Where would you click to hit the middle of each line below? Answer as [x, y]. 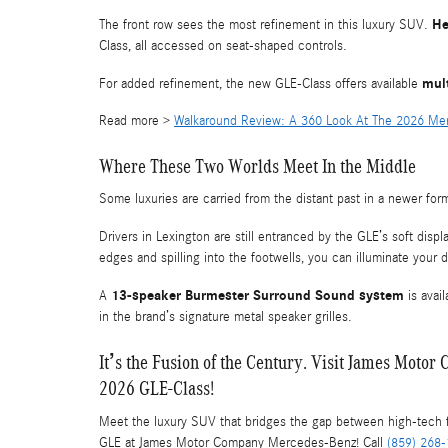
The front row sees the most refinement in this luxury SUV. [265, 24]
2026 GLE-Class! [156, 388]
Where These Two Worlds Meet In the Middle [257, 165]
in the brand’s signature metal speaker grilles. [225, 317]
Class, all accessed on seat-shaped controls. [223, 45]
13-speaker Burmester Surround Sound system [257, 295]
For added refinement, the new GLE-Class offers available [260, 83]
